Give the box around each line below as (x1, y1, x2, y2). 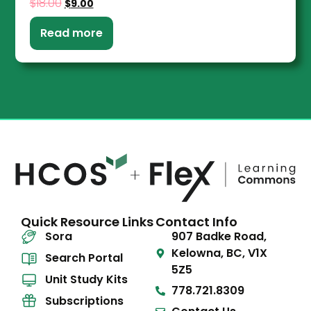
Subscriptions (45, 293, 124, 310)
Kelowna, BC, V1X (171, 245, 267, 262)
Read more (40, 24, 103, 41)
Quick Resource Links (21, 213, 154, 231)
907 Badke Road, (171, 228, 267, 245)
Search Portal (45, 250, 124, 267)
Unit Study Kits (45, 271, 128, 288)
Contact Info (155, 213, 237, 231)
